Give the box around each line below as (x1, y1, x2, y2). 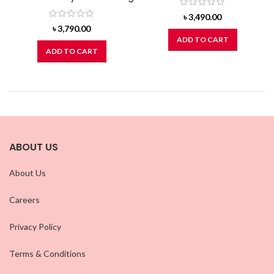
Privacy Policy (9, 221, 61, 232)
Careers (9, 194, 40, 206)
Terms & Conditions (9, 248, 86, 259)
